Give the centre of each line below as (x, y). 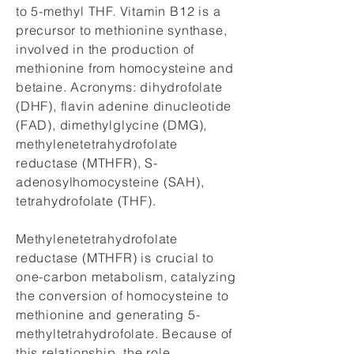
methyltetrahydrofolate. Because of (124, 333)
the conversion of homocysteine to (122, 296)
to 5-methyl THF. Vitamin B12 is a (119, 11)
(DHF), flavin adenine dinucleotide (124, 106)
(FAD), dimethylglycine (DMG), (112, 125)
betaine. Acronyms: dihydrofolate (119, 87)
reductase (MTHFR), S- (87, 163)
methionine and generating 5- (108, 314)
